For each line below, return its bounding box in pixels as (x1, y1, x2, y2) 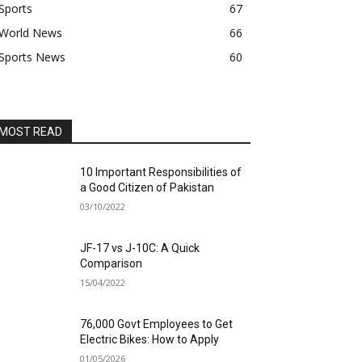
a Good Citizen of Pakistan (80, 181, 215, 194)
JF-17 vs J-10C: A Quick (80, 242, 200, 255)
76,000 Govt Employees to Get (80, 318, 234, 331)
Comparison (80, 257, 143, 271)
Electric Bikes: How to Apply (80, 333, 220, 347)
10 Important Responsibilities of (80, 166, 242, 179)
